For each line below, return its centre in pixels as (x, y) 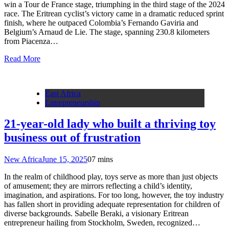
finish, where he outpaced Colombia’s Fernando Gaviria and (101, 22)
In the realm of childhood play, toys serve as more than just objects (111, 177)
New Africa (23, 159)
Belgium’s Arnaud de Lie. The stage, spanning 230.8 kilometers (107, 32)
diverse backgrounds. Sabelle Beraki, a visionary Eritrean (96, 214)
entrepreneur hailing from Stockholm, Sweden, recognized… (102, 223)
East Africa (63, 93)
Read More (22, 58)
